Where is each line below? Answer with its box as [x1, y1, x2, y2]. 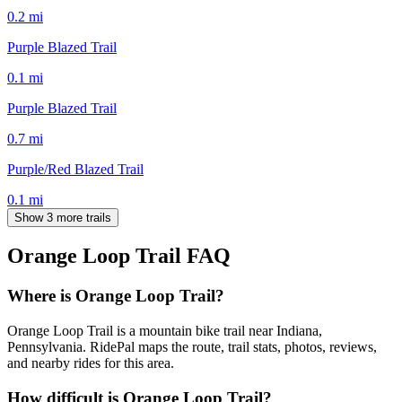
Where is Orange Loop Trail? [7, 286, 224, 306]
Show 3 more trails [14, 210, 111, 224]
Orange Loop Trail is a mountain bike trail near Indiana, [7, 323, 322, 339]
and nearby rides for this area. [7, 355, 174, 371]
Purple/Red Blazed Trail [7, 161, 144, 177]
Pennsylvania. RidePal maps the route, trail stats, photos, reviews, [7, 339, 377, 355]
